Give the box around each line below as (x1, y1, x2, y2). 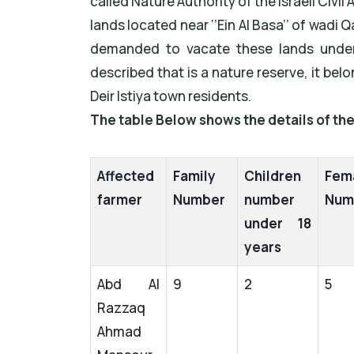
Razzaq (97, 299, 145, 318)
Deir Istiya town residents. (90, 87, 251, 106)
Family (173, 167, 216, 186)
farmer (97, 190, 145, 209)
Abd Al (97, 275, 160, 294)
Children (244, 167, 301, 186)
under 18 (244, 214, 311, 233)
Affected (97, 167, 154, 186)
